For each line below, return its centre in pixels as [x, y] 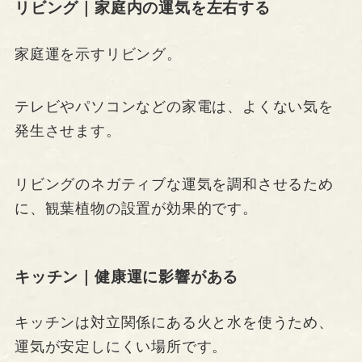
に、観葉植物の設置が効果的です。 [136, 209]
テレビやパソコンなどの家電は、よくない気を [174, 107]
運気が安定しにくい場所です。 [121, 346]
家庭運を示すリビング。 [98, 54]
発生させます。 [67, 131]
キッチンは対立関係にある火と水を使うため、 [174, 322]
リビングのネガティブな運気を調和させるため [174, 185]
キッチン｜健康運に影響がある [126, 276]
